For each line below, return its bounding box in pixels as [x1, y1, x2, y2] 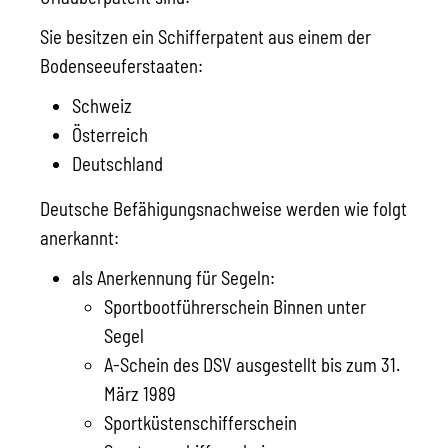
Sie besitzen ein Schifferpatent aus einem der [40, 24, 371, 48]
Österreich [72, 122, 148, 146]
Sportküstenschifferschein [104, 411, 297, 435]
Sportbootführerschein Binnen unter [104, 295, 366, 319]
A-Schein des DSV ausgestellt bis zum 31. [104, 353, 400, 377]
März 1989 [104, 382, 176, 406]
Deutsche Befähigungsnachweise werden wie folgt [40, 196, 407, 220]
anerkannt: [40, 225, 119, 249]
